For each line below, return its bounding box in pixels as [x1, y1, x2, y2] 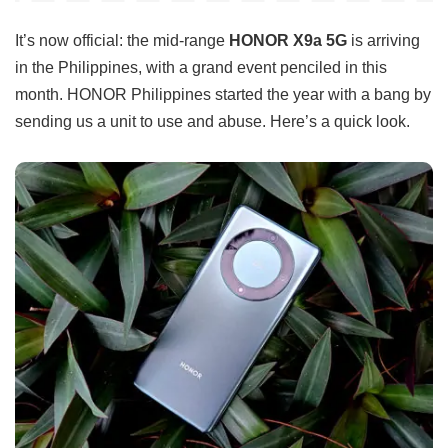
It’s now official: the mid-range [15, 31, 229, 50]
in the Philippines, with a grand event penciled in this [15, 58, 387, 77]
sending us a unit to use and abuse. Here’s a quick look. [15, 112, 410, 131]
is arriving [351, 31, 420, 50]
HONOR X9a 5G [229, 31, 351, 50]
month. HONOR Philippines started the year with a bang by [15, 85, 431, 104]
